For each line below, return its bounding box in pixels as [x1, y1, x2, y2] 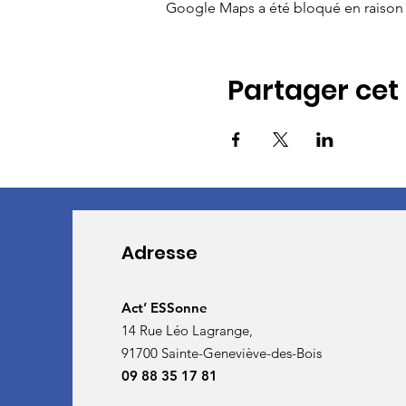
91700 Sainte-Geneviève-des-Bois [121, 344, 325, 362]
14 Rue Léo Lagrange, [121, 322, 256, 339]
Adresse [121, 240, 198, 266]
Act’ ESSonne [121, 299, 208, 316]
